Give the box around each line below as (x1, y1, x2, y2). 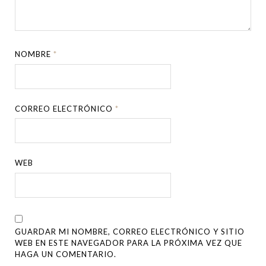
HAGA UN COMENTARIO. (15, 249, 117, 259)
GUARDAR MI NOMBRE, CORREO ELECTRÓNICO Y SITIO (15, 226, 245, 236)
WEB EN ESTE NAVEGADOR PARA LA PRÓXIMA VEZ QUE (15, 237, 243, 248)
